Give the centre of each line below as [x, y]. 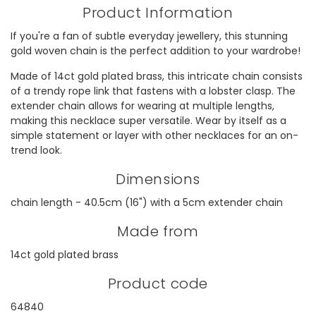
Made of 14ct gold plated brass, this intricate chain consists [157, 77]
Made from [158, 232]
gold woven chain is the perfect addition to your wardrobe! [156, 51]
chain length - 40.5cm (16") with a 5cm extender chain [147, 203]
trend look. [36, 151]
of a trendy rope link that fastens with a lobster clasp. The [153, 91]
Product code [158, 284]
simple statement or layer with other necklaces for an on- [154, 136]
